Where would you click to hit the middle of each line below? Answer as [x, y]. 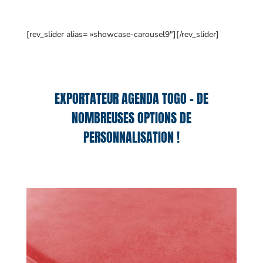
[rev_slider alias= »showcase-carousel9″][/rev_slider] [122, 34]
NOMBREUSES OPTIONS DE [131, 118]
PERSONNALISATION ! [131, 137]
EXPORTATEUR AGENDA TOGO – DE [131, 98]
